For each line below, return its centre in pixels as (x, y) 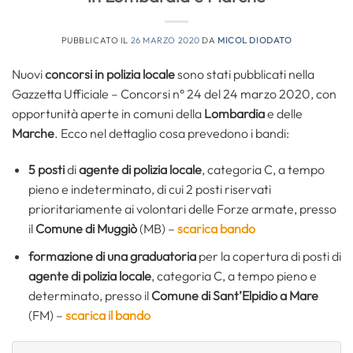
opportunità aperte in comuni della (108, 114)
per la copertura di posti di (268, 256)
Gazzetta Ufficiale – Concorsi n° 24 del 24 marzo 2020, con (174, 94)
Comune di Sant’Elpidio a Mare (234, 295)
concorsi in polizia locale (110, 74)
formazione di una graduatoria (112, 256)
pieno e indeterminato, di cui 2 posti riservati (149, 189)
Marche (33, 134)
